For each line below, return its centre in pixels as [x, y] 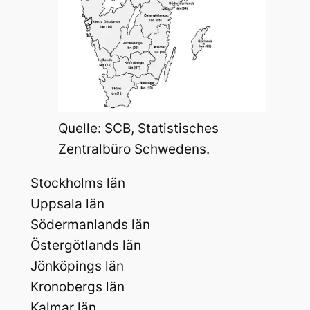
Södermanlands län [90, 225]
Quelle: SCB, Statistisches [138, 129]
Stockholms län [77, 183]
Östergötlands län [85, 246]
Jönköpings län [77, 266]
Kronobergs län [77, 287]
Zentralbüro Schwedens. [134, 149]
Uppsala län [67, 204]
